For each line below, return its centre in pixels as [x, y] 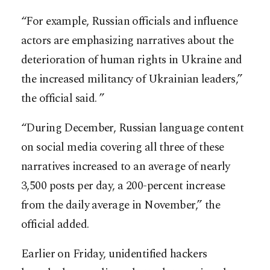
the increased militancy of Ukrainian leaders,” [132, 79]
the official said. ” [63, 98]
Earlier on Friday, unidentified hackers [114, 254]
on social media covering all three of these [123, 147]
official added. [55, 224]
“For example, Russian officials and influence [130, 21]
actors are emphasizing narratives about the [127, 40]
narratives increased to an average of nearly [126, 166]
